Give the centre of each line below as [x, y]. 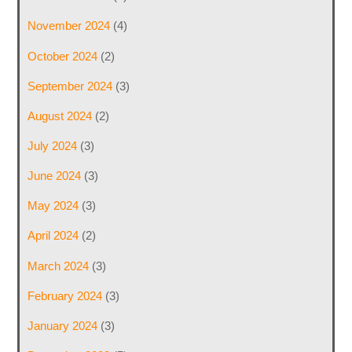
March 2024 [58, 266]
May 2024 [53, 206]
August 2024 [59, 115]
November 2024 [68, 26]
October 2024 [62, 56]
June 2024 [54, 176]
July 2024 [52, 145]
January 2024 [62, 325]
